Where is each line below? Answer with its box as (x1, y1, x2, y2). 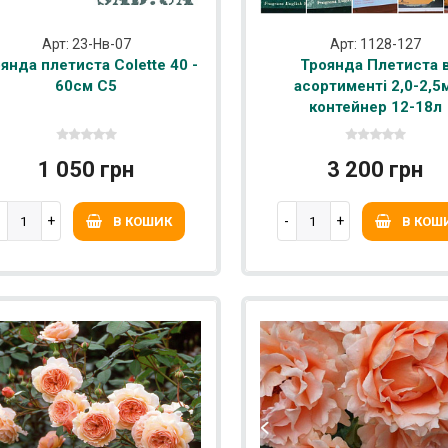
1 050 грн (38, 157, 135, 183)
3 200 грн (327, 157, 424, 183)
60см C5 (55, 77, 118, 96)
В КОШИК (112, 214, 172, 230)
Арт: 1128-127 (329, 36, 421, 53)
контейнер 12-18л (308, 98, 442, 117)
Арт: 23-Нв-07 (41, 36, 131, 53)
